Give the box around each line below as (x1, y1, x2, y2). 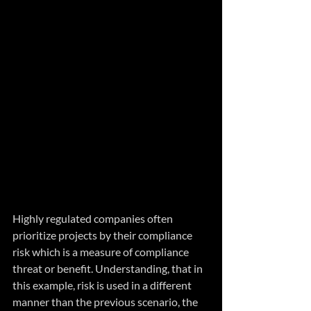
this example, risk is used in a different (12, 278, 194, 292)
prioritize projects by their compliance (12, 228, 194, 242)
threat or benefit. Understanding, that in (12, 261, 205, 275)
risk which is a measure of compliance (12, 244, 191, 258)
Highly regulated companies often (12, 211, 175, 225)
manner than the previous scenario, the (12, 294, 200, 308)
